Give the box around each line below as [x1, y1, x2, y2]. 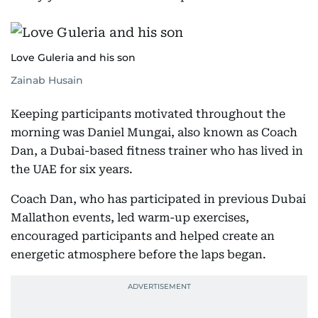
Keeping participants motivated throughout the [11, 107, 285, 121]
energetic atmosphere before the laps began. [11, 248, 266, 262]
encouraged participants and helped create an [11, 229, 275, 243]
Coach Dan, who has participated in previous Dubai [11, 192, 306, 207]
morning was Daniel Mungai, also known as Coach [11, 126, 297, 140]
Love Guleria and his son [11, 51, 136, 65]
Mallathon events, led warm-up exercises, [11, 211, 249, 225]
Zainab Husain [11, 74, 83, 87]
